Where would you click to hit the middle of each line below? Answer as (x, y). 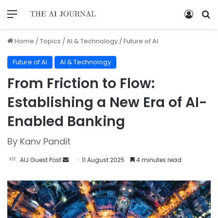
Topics (50, 41)
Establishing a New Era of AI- (107, 102)
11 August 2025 (103, 160)
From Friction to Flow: (81, 83)
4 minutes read (158, 160)
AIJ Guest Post (41, 160)
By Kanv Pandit (39, 141)
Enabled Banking (66, 121)
